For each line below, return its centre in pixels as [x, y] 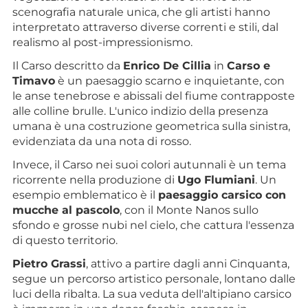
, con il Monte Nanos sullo [189, 210]
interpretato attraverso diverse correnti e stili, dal [145, 27]
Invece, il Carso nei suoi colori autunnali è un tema [149, 164]
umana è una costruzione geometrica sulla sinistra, [151, 126]
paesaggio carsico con [222, 195]
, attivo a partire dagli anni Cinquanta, [188, 263]
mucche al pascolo [66, 210]
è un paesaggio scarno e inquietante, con [170, 80]
